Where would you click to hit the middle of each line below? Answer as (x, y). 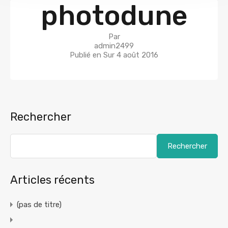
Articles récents (52, 180)
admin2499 (114, 46)
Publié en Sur (93, 55)
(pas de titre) (39, 205)
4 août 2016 (137, 55)
